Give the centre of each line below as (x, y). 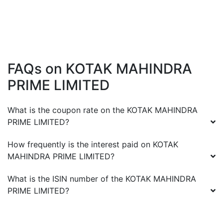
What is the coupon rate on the (67, 110)
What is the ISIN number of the (66, 179)
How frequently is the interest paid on (79, 144)
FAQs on (37, 69)
